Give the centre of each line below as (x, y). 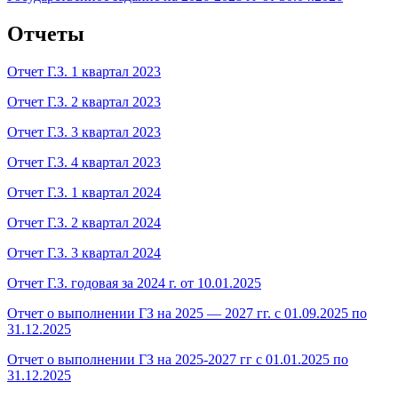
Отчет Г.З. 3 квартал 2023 (84, 131)
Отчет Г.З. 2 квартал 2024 (84, 222)
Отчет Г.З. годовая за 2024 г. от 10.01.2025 (134, 283)
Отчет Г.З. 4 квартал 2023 (84, 162)
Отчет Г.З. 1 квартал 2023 (84, 71)
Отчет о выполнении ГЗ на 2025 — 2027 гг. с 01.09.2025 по (187, 313)
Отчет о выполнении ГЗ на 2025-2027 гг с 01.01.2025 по (178, 359)
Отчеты (46, 33)
